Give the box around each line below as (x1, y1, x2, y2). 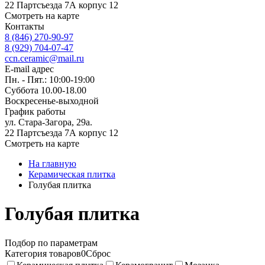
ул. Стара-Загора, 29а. (5, 117, 92, 127)
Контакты (5, 21, 44, 31)
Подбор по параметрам (5, 237, 98, 248)
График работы (5, 106, 66, 117)
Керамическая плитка (28, 169, 115, 179)
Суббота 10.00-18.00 (5, 85, 86, 95)
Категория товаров (5, 248, 81, 258)
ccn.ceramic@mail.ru (5, 53, 84, 63)
